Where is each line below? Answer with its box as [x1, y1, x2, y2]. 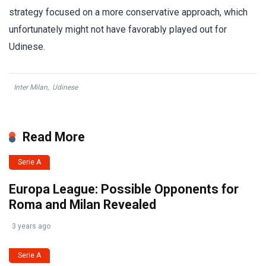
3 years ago [12, 221, 50, 230]
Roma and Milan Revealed [9, 197, 156, 212]
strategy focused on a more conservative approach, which [9, 6, 248, 18]
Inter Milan [14, 83, 47, 91]
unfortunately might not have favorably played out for [9, 23, 227, 35]
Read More [23, 129, 85, 144]
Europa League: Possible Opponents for [9, 181, 239, 197]
